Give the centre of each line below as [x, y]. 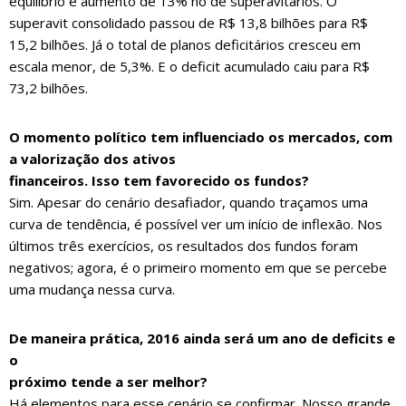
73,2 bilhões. [48, 88]
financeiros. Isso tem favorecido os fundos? [159, 181]
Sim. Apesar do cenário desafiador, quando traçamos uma [188, 203]
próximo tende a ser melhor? [108, 382]
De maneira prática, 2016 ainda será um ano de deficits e [202, 338]
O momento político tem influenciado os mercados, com [201, 137]
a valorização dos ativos [92, 159]
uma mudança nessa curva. [92, 290]
